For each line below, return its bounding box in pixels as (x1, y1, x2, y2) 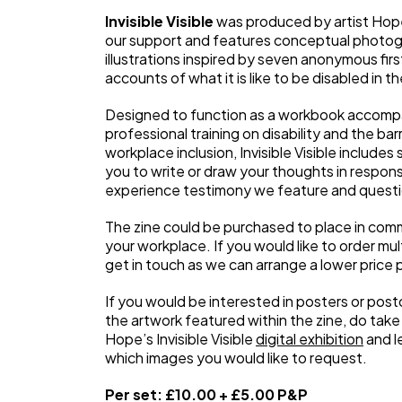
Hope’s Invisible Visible (105, 329, 256, 348)
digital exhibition (256, 329, 363, 348)
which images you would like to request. (105, 348, 367, 367)
